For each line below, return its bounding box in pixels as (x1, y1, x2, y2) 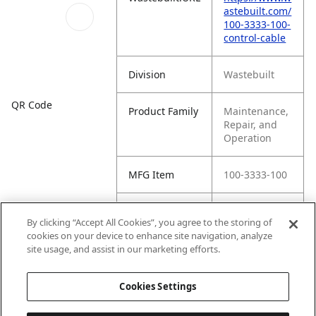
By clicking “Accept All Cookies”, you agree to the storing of (27, 216, 272, 229)
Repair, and (224, 118, 278, 131)
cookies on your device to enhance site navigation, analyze (27, 229, 273, 242)
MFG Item (128, 168, 175, 181)
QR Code (11, 97, 52, 111)
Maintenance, (224, 104, 289, 118)
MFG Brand (128, 241, 182, 255)
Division (128, 68, 166, 81)
